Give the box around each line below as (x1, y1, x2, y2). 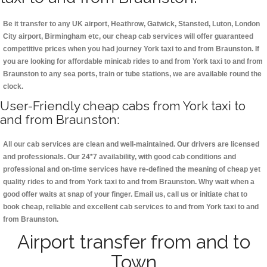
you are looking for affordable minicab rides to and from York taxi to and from (3, 57, 263, 66)
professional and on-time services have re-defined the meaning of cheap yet (3, 165, 260, 174)
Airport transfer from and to (17, 231, 250, 253)
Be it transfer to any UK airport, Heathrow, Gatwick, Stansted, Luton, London (3, 20, 260, 29)
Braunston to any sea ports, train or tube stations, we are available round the (3, 70, 262, 79)
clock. (3, 82, 23, 91)
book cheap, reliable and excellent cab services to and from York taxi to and (3, 203, 259, 212)
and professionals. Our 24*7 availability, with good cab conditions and (3, 153, 236, 162)
